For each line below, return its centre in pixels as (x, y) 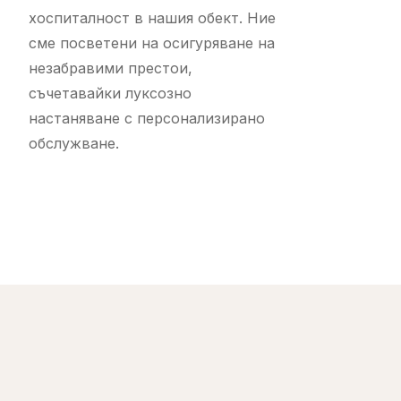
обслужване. (74, 143)
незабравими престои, (111, 68)
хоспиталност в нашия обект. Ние (152, 18)
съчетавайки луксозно (110, 93)
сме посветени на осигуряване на (152, 43)
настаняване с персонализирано (147, 118)
